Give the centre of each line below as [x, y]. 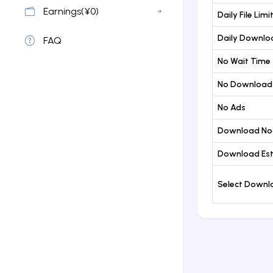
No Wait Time [244, 61]
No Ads [232, 107]
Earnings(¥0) [71, 11]
